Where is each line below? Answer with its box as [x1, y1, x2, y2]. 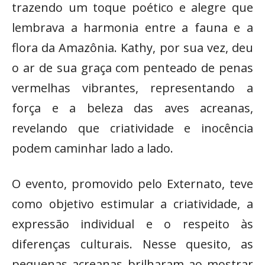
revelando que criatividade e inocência [12, 119, 253, 136]
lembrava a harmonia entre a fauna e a [12, 19, 253, 35]
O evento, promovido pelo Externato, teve [12, 175, 253, 192]
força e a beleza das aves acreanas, [12, 99, 253, 116]
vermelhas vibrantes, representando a [12, 79, 253, 96]
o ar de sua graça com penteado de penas [12, 59, 253, 76]
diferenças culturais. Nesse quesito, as [12, 235, 253, 252]
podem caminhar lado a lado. [12, 140, 173, 156]
